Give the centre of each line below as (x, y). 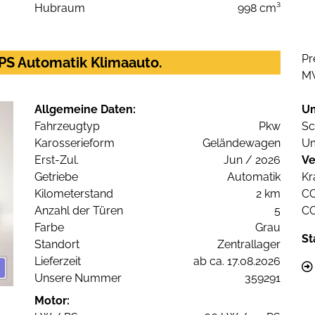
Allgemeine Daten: (85, 110)
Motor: (52, 301)
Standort (57, 245)
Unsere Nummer (78, 278)
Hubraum (60, 8)
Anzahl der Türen (79, 211)
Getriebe (56, 177)
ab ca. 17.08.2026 (237, 262)
